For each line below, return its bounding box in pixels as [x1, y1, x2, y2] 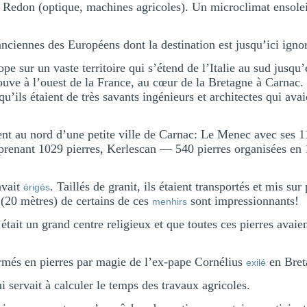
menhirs [152, 196, 187, 207]
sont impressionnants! [187, 194, 299, 208]
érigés [23, 182, 50, 193]
